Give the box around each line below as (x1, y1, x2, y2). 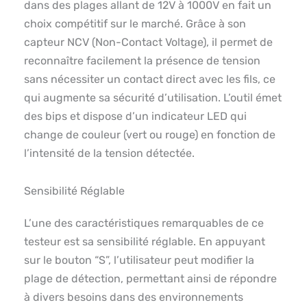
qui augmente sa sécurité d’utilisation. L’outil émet (24, 91, 282, 105)
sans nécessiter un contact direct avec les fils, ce (24, 73, 275, 86)
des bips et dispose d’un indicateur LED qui (24, 110, 247, 123)
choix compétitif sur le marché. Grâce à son (24, 17, 246, 31)
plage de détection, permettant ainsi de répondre (24, 272, 277, 286)
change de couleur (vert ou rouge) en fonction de (24, 128, 275, 142)
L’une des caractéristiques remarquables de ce (24, 217, 264, 230)
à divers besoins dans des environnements (24, 291, 243, 304)
